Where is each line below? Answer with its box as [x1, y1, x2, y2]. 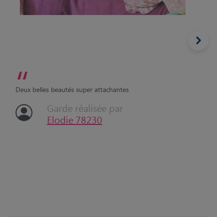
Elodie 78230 [46, 113, 102, 126]
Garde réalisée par [46, 101, 123, 114]
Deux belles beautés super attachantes [15, 85, 129, 94]
